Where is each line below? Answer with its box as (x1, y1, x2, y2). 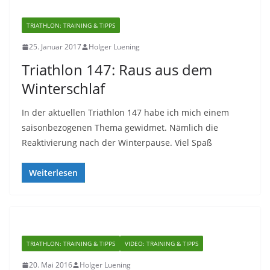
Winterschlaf (22, 78, 105, 98)
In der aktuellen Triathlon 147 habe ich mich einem (22, 107, 229, 118)
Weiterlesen (29, 167, 78, 178)
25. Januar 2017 (29, 42, 81, 52)
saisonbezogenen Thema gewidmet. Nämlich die (22, 122, 218, 133)
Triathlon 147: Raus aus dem (22, 60, 212, 80)
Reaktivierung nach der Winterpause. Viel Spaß (22, 137, 212, 148)
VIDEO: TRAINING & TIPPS (125, 239, 198, 248)
